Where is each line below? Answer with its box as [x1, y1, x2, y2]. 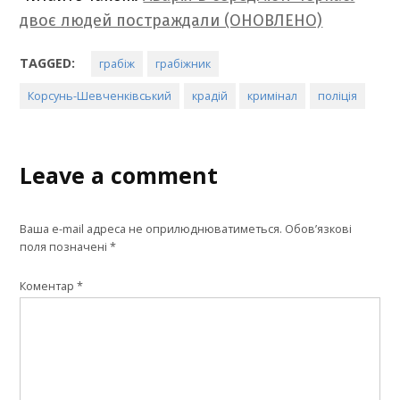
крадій [191, 87, 228, 104]
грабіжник [154, 55, 211, 71]
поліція [317, 87, 357, 104]
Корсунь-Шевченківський [28, 87, 172, 104]
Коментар [20, 278, 78, 294]
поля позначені [20, 238, 111, 254]
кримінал [247, 87, 298, 104]
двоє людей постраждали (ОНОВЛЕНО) [20, 10, 323, 30]
